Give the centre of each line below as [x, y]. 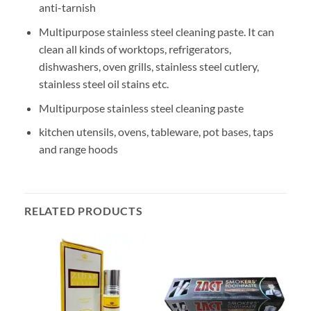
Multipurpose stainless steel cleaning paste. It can [156, 31]
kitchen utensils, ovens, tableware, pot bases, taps [156, 132]
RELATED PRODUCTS [84, 210]
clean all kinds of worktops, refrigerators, [135, 49]
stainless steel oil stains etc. [103, 83]
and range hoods [78, 149]
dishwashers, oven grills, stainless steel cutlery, [149, 66]
